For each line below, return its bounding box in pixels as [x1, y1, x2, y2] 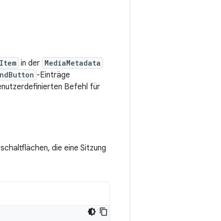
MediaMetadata [44, 58, 101, 68]
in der [19, 58, 42, 69]
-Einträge [37, 70, 70, 80]
